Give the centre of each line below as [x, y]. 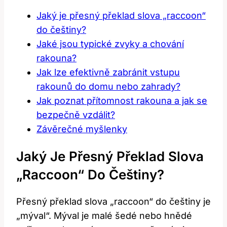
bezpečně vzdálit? [76, 115]
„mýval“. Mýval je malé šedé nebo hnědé [104, 216]
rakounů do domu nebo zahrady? [108, 86]
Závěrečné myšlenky [82, 129]
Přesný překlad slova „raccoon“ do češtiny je [113, 202]
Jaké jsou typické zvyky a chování [110, 44]
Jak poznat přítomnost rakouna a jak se [122, 100]
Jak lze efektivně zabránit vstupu [108, 72]
